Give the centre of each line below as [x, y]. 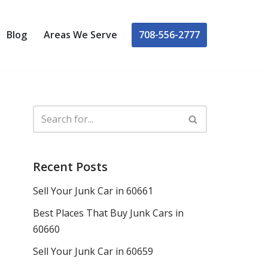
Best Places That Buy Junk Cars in [108, 213]
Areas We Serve [80, 35]
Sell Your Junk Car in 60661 [93, 191]
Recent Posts [70, 167]
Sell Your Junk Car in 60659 [93, 251]
